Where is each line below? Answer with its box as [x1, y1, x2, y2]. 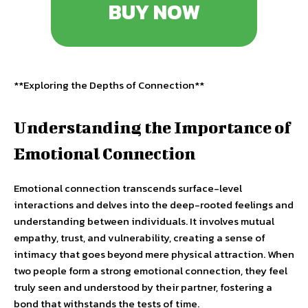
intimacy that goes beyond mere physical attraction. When [14, 246, 294, 262]
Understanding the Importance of [14, 118, 291, 137]
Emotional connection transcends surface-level [14, 180, 242, 196]
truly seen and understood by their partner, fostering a [14, 279, 272, 295]
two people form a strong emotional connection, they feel [14, 263, 287, 278]
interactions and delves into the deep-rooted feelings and [14, 197, 294, 212]
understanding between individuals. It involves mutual [14, 213, 274, 229]
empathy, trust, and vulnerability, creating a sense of [14, 230, 265, 245]
